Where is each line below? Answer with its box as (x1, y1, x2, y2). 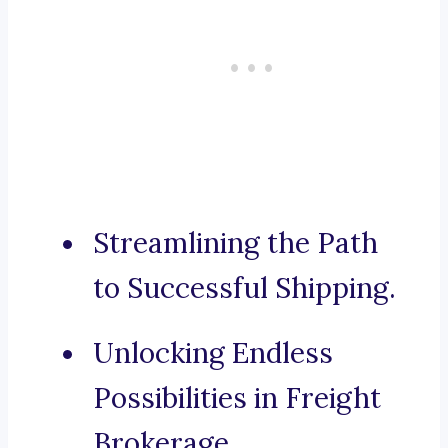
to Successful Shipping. (93, 270, 396, 307)
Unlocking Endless (93, 335, 333, 372)
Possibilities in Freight (93, 380, 381, 417)
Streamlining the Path (93, 225, 378, 262)
